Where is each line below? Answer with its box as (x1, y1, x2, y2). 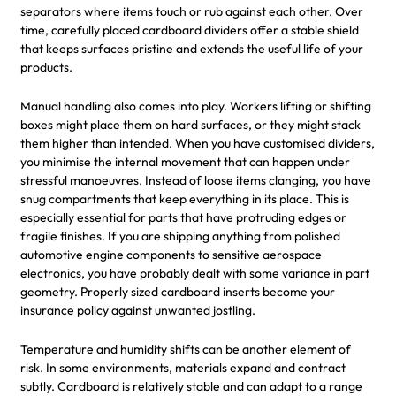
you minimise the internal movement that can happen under (20, 153, 350, 170)
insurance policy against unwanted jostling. (20, 301, 255, 318)
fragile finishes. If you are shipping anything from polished (20, 227, 340, 244)
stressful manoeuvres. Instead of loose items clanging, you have (20, 171, 371, 188)
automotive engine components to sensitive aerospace (20, 246, 322, 263)
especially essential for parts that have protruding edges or (20, 209, 346, 225)
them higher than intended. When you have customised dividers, (20, 134, 375, 151)
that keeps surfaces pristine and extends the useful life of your (20, 40, 363, 57)
